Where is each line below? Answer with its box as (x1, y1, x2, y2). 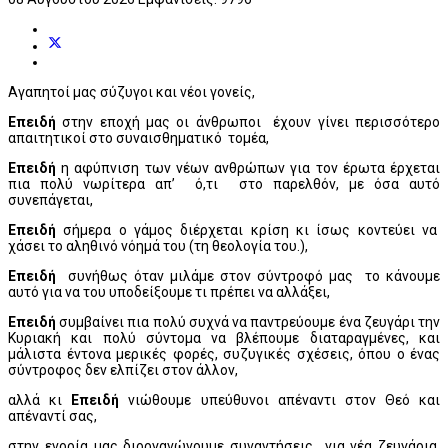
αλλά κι (8, 391, 72, 408)
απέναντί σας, (8, 407, 97, 424)
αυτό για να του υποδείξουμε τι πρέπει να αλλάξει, (8, 283, 330, 300)
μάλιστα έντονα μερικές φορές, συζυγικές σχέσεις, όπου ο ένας (8, 345, 440, 362)
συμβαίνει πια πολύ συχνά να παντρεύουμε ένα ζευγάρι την (56, 313, 440, 330)
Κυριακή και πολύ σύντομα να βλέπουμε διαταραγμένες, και (8, 329, 440, 346)
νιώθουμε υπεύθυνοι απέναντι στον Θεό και (119, 391, 440, 408)
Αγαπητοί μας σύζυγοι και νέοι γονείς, (8, 83, 255, 100)
